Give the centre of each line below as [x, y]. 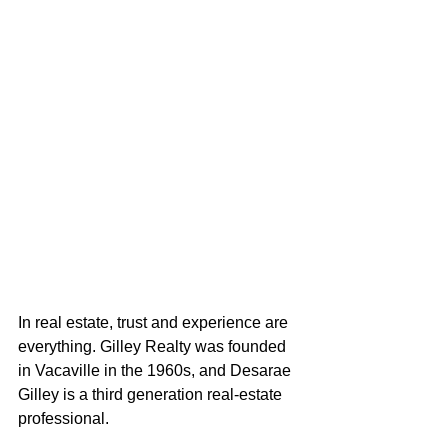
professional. [65, 418]
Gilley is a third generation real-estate [152, 394]
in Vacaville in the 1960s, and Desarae [156, 370]
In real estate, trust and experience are [155, 322]
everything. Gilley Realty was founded [154, 346]
